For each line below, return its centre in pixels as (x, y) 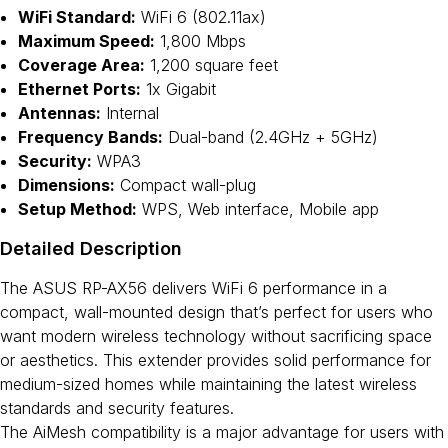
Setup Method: (77, 209)
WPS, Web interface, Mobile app (258, 209)
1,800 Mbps (200, 41)
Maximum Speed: (86, 41)
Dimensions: (66, 185)
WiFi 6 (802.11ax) (201, 17)
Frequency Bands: (90, 137)
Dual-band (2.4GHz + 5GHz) (270, 137)
